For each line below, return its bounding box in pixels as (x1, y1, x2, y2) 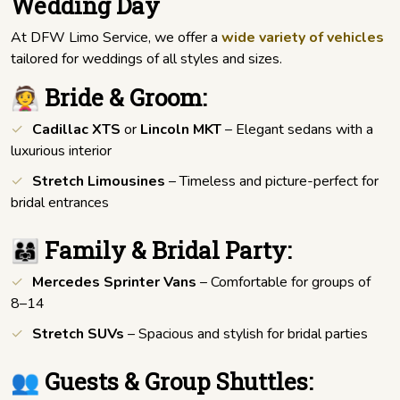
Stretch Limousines (32, 171, 165, 192)
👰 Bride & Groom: (11, 82, 206, 113)
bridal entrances (11, 193, 109, 213)
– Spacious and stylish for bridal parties (124, 324, 368, 345)
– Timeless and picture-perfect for (165, 171, 379, 192)
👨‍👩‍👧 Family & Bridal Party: (11, 235, 291, 266)
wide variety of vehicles (221, 28, 384, 48)
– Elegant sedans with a (221, 120, 373, 140)
